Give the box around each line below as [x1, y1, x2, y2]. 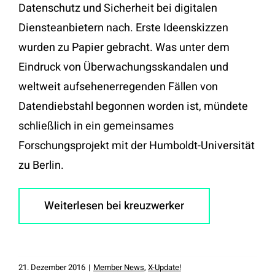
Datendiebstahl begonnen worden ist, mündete [18, 98, 248, 115]
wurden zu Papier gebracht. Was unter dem [18, 39, 230, 56]
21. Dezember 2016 [18, 261, 85, 274]
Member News [93, 261, 144, 274]
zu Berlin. [18, 157, 64, 174]
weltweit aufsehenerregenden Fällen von [18, 79, 218, 95]
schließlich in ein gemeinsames [18, 118, 174, 134]
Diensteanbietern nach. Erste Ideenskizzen [18, 20, 228, 36]
